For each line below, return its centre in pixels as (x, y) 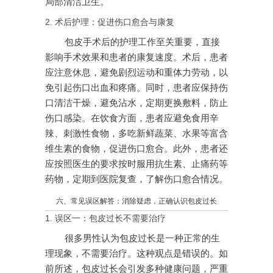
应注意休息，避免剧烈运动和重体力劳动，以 (136, 73)
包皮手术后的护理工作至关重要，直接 (142, 42)
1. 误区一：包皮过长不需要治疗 (105, 218)
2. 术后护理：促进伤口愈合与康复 (110, 22)
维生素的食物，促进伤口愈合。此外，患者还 (136, 149)
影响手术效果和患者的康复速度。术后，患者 (136, 58)
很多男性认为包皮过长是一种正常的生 (142, 239)
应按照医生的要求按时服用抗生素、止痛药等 (136, 164)
